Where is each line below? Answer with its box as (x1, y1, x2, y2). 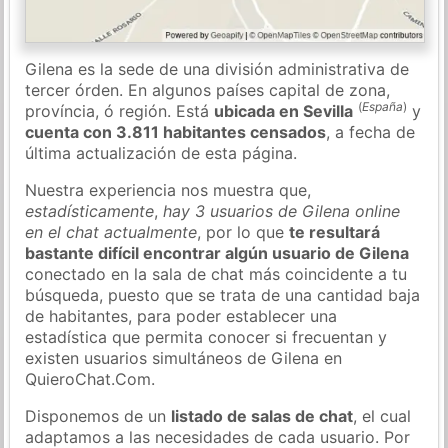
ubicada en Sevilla (214, 100, 354, 121)
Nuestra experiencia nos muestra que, (25, 179, 312, 200)
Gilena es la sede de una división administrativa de (25, 58, 410, 79)
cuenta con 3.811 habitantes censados (25, 121, 327, 142)
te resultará (289, 221, 381, 242)
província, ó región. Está (25, 100, 215, 121)
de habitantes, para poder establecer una (25, 305, 338, 326)
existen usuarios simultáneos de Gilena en (25, 347, 343, 368)
